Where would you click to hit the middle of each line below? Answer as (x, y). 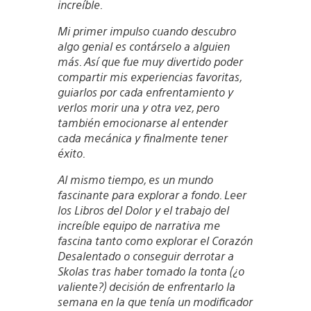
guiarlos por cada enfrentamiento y (145, 92)
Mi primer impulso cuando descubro (146, 31)
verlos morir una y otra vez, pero (138, 107)
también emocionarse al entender (142, 122)
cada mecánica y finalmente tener (142, 137)
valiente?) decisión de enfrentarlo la (146, 286)
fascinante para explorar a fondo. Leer (152, 194)
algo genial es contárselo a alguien (143, 46)
